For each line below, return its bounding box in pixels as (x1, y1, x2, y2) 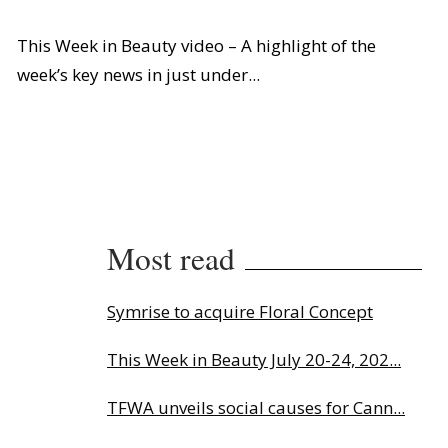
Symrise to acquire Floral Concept (107, 300, 373, 323)
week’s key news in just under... (17, 63, 260, 86)
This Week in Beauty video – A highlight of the (17, 34, 376, 57)
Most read (107, 237, 235, 279)
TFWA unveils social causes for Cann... (107, 396, 405, 419)
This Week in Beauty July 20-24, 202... (107, 348, 401, 371)
